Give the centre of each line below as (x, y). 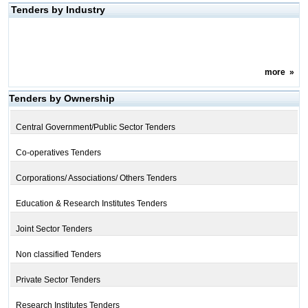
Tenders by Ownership (62, 98)
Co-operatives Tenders (58, 153)
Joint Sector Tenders (54, 229)
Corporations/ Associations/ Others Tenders (96, 178)
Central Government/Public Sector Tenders (95, 127)
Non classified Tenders (58, 254)
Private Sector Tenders (58, 280)
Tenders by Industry (58, 10)
